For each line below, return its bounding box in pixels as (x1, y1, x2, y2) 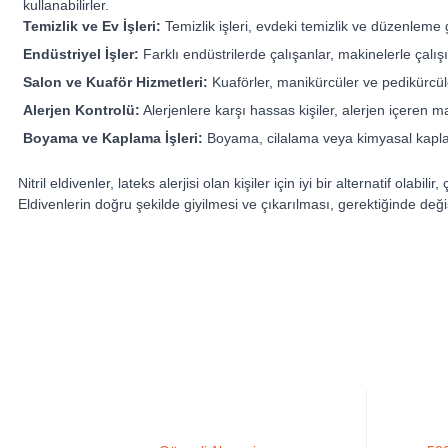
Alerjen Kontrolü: (23, 101, 141, 118)
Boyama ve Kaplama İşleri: (23, 129, 204, 146)
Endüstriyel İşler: (23, 45, 140, 62)
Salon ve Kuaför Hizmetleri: (23, 73, 209, 90)
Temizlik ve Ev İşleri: (23, 17, 162, 34)
